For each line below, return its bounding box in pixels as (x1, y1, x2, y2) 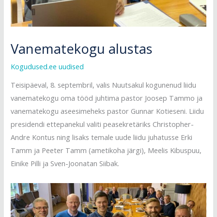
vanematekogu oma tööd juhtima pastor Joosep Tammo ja (11, 93, 203, 103)
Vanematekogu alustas (11, 39, 153, 58)
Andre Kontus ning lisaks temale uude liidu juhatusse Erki (11, 132, 193, 142)
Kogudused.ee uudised (11, 61, 84, 71)
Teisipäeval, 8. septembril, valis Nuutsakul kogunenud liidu (11, 80, 197, 90)
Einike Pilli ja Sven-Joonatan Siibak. (11, 158, 120, 169)
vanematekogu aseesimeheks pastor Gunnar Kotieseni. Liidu (11, 106, 204, 116)
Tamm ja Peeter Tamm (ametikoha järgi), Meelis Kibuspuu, (11, 145, 202, 155)
